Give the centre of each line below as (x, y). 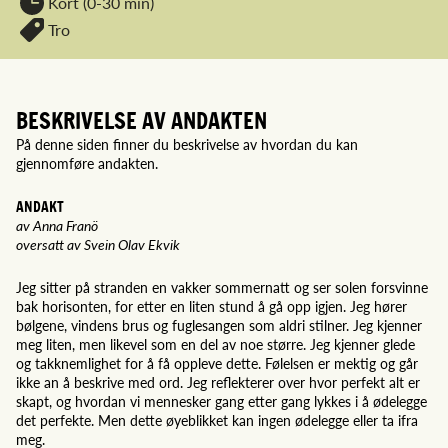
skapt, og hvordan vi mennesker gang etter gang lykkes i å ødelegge (221, 400)
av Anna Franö (57, 224)
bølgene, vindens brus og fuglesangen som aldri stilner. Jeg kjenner (219, 324)
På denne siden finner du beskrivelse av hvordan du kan (187, 143)
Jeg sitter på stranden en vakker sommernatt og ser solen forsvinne (222, 286)
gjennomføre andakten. (87, 162)
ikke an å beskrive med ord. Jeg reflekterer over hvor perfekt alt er (218, 381)
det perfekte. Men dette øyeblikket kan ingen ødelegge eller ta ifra (217, 419)
